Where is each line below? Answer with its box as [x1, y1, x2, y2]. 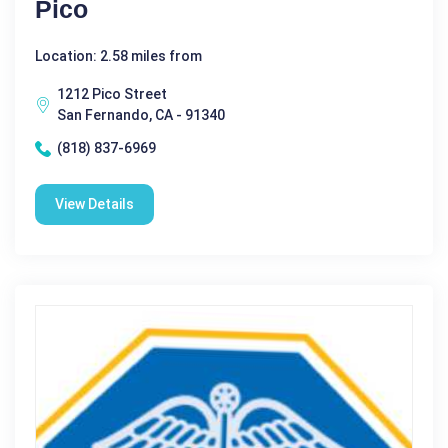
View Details [55, 196, 134, 212]
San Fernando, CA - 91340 [57, 107, 225, 123]
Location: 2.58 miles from [35, 48, 202, 64]
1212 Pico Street [57, 86, 167, 102]
